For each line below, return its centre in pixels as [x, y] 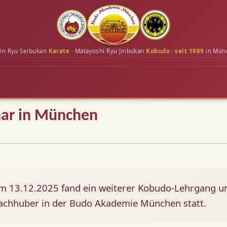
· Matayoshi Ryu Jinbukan [108, 51]
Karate [59, 51]
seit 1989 [190, 51]
